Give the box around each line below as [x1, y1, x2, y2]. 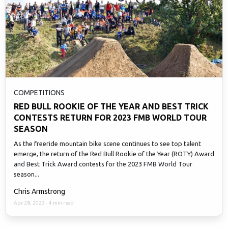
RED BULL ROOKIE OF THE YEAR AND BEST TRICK [14, 101, 209, 111]
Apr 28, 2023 [14, 199, 46, 206]
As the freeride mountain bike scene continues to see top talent [14, 139, 201, 147]
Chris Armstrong [14, 187, 65, 195]
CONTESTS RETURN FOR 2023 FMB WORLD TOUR [14, 112, 207, 122]
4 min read [49, 199, 74, 206]
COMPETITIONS [14, 88, 65, 97]
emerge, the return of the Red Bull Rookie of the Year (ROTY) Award [14, 150, 214, 157]
